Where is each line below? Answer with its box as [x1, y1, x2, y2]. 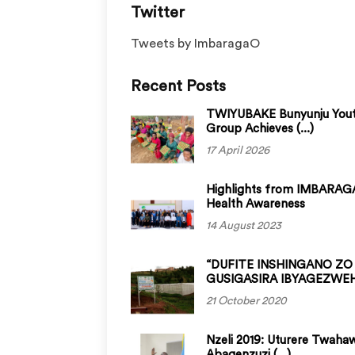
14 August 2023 [206, 220, 281, 231]
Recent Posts [131, 78, 226, 94]
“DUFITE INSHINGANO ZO [206, 259, 353, 271]
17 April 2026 [206, 145, 269, 156]
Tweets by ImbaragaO [131, 37, 260, 50]
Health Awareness [206, 198, 305, 210]
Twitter [131, 5, 185, 21]
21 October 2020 [206, 296, 287, 307]
